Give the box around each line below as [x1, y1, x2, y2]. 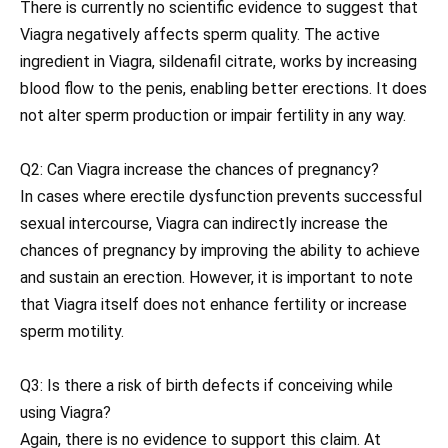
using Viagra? [20, 402, 111, 422]
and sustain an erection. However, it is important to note [20, 267, 413, 287]
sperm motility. [20, 321, 124, 341]
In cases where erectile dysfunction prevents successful [20, 186, 422, 206]
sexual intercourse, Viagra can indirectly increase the [20, 213, 388, 233]
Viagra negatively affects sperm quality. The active [20, 24, 380, 44]
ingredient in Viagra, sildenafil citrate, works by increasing [20, 51, 417, 71]
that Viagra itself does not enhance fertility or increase [20, 294, 407, 314]
